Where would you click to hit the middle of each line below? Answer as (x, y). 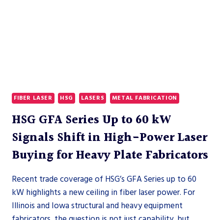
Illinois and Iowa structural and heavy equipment (97, 206)
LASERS (93, 98)
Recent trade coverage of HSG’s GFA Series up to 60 (104, 179)
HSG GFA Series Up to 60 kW (92, 120)
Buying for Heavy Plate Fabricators (110, 156)
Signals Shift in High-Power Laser (110, 138)
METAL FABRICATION (144, 98)
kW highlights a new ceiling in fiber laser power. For (103, 192)
